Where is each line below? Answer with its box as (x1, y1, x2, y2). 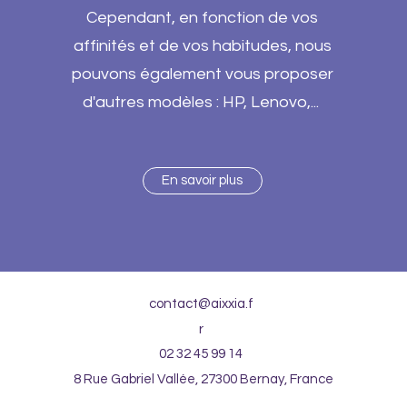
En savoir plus (162, 174, 243, 187)
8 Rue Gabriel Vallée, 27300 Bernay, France (73, 372, 333, 386)
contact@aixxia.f (149, 297, 253, 311)
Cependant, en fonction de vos (86, 9, 319, 26)
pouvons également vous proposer (71, 65, 333, 83)
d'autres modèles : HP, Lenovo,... (82, 94, 323, 111)
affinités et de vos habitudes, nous (73, 37, 332, 55)
